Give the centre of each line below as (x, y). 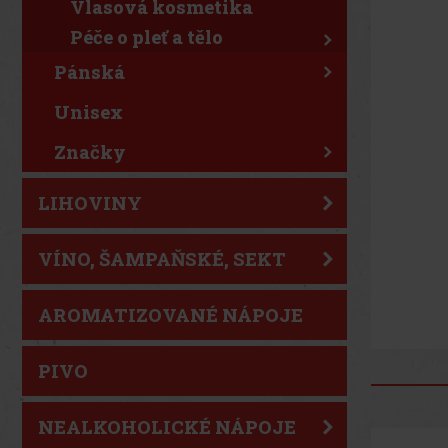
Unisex (88, 112)
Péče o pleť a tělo (146, 37)
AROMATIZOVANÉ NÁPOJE (170, 315)
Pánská (89, 72)
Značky (90, 152)
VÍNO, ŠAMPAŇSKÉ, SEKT (162, 259)
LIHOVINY (90, 203)
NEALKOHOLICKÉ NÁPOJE (167, 427)
